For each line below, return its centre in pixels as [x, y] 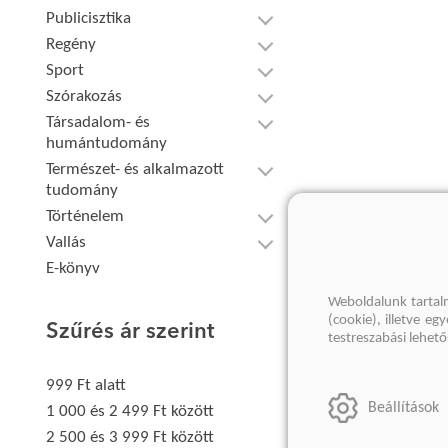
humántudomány [107, 143]
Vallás [66, 242]
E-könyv [73, 268]
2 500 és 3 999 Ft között [130, 437]
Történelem [85, 216]
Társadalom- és [98, 122]
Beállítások [403, 408]
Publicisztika [89, 18]
